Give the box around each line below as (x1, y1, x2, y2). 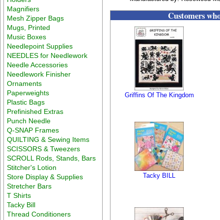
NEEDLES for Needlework (7, 51, 88, 59)
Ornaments (7, 79, 42, 87)
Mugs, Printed (7, 23, 51, 31)
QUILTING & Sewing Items (7, 135, 90, 143)
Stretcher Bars (7, 182, 52, 190)
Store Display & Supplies (7, 172, 83, 181)
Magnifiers (7, 4, 40, 13)
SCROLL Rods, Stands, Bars (7, 154, 96, 162)
